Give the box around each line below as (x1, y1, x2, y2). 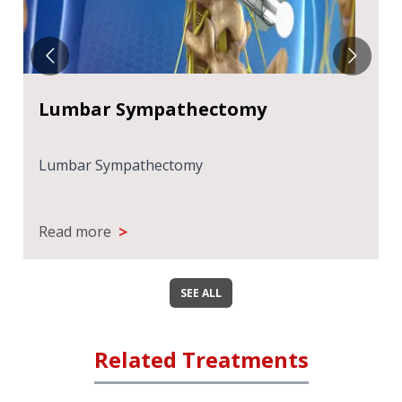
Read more (39, 222, 111, 242)
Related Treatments (93, 345, 309, 375)
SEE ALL (180, 285, 222, 301)
